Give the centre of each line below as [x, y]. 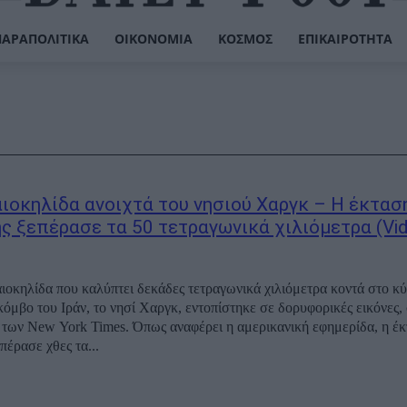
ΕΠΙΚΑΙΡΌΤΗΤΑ [345, 39]
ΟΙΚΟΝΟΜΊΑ [153, 39]
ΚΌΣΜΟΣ [245, 39]
